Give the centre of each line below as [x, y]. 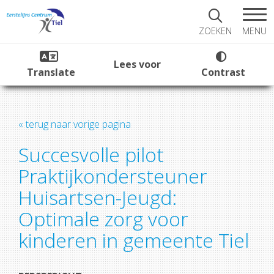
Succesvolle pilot [91, 154]
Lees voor [137, 64]
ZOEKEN [215, 31]
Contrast [223, 72]
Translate [51, 72]
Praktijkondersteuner [113, 176]
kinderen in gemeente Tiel [134, 240]
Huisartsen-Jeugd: [98, 197]
